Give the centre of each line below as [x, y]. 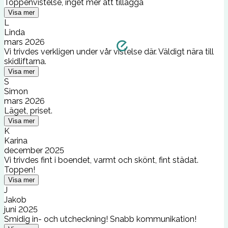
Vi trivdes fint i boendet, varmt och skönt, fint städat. [101, 160]
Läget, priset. [28, 110]
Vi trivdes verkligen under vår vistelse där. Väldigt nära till [109, 51]
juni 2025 [21, 209]
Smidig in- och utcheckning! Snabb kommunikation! [100, 219]
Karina [16, 140]
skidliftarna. [25, 61]
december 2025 [34, 150]
